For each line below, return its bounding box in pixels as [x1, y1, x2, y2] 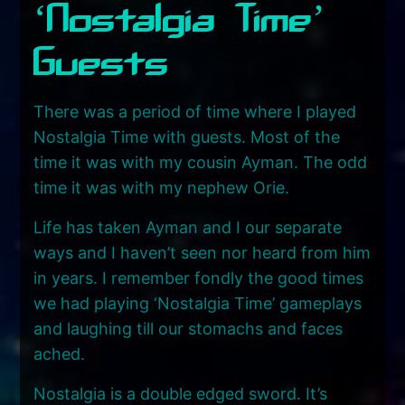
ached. [33, 344, 86, 363]
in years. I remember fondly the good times [33, 268, 364, 287]
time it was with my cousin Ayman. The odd [33, 152, 368, 172]
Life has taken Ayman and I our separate [33, 217, 343, 237]
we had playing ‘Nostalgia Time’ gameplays [33, 293, 363, 313]
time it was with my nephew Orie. [33, 177, 290, 197]
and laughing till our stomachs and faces [33, 318, 344, 338]
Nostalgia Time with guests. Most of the [33, 127, 341, 146]
